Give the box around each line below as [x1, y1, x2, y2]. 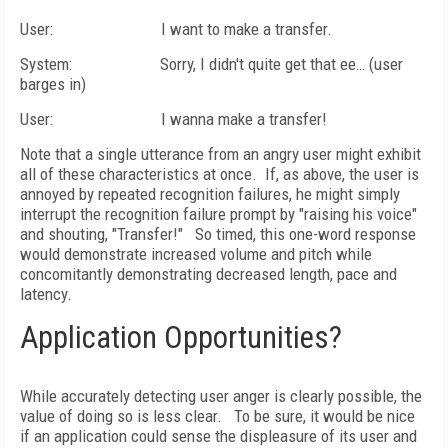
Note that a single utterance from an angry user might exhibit [20, 144, 421, 164]
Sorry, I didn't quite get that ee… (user [160, 54, 403, 74]
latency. [20, 284, 72, 304]
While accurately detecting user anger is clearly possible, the [20, 386, 422, 406]
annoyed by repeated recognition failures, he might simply [20, 184, 400, 204]
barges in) [20, 74, 86, 94]
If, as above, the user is [265, 164, 419, 184]
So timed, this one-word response [195, 224, 416, 244]
